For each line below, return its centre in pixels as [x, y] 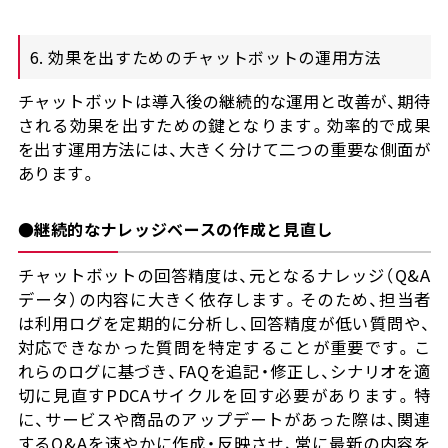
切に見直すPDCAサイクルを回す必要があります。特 [224, 395]
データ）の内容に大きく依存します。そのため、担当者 [224, 299]
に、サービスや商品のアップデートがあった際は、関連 [224, 419]
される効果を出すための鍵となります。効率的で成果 [224, 125]
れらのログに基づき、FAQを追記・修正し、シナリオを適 [224, 371]
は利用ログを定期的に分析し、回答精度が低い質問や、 [224, 323]
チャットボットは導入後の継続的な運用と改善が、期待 [224, 101]
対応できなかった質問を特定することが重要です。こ [224, 347]
